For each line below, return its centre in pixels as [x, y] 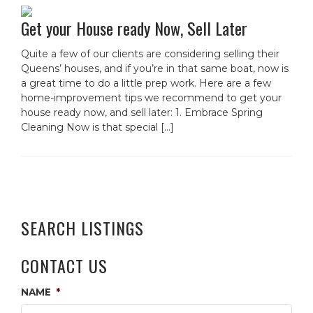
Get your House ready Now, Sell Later [134, 28]
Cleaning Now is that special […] [97, 127]
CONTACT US [64, 265]
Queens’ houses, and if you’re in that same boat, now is [155, 68]
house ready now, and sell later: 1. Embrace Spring [142, 112]
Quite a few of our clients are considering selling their [150, 54]
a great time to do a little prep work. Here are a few [146, 83]
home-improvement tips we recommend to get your [151, 98]
